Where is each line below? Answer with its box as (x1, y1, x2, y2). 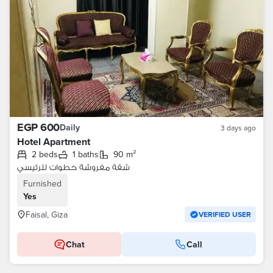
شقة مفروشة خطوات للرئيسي (17, 161, 130, 173)
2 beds (37, 148, 58, 160)
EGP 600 (17, 119, 60, 135)
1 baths (76, 148, 99, 160)
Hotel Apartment (17, 135, 90, 149)
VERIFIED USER (199, 209, 251, 219)
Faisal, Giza (26, 208, 68, 221)
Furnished (23, 177, 62, 190)
